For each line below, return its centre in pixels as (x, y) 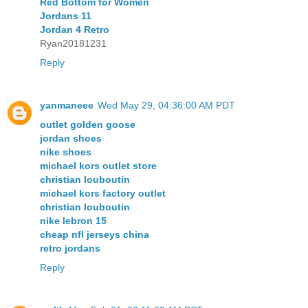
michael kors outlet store (98, 165)
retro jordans (70, 248)
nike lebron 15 (73, 220)
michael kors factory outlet (103, 193)
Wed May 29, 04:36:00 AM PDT (166, 105)
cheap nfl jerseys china (95, 234)
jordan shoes (71, 138)
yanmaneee (67, 105)
